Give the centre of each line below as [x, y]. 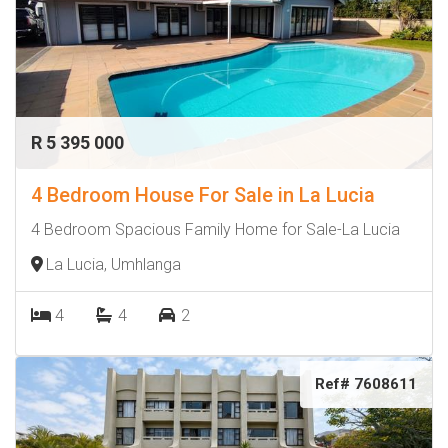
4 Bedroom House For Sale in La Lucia [203, 195]
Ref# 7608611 [366, 384]
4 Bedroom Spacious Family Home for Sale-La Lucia [215, 229]
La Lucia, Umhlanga [113, 264]
